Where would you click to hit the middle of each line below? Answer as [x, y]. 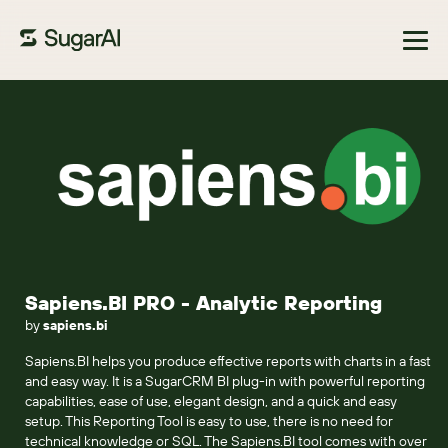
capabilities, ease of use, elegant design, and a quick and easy [211, 401]
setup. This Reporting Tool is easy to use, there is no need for [209, 421]
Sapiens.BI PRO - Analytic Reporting [203, 302]
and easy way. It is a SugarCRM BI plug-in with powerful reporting [225, 381]
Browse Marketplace [94, 105]
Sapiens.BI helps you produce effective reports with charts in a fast [228, 361]
